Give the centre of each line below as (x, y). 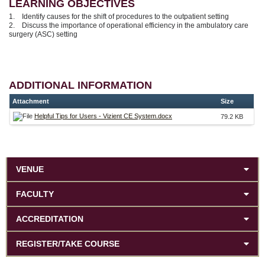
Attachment (31, 101)
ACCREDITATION (50, 219)
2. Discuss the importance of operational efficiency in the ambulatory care (129, 25)
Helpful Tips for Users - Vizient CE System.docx (103, 116)
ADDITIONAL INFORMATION (80, 85)
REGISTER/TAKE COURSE (68, 243)
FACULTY (35, 194)
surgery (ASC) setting (43, 34)
